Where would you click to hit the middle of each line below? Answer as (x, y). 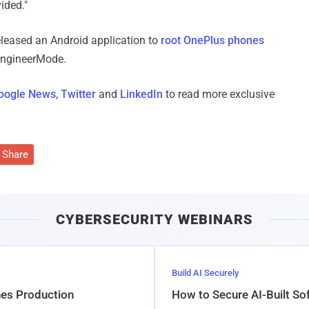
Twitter (78, 94)
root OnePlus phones (212, 40)
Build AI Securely (205, 272)
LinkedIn (141, 94)
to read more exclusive (219, 94)
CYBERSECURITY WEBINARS (154, 219)
